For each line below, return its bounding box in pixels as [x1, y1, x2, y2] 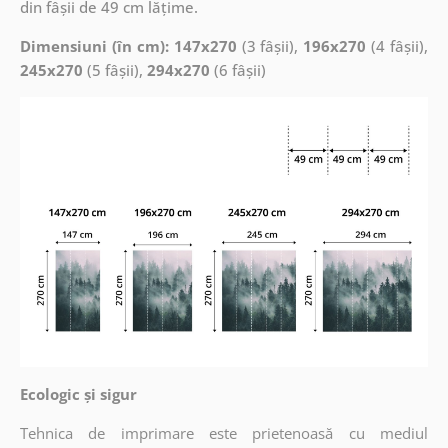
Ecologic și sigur [19, 384, 137, 405]
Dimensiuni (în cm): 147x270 [19, 35, 237, 56]
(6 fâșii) [209, 59, 266, 80]
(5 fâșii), [82, 59, 147, 80]
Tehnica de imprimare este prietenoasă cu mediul [19, 423, 429, 444]
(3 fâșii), [236, 35, 304, 56]
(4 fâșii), [366, 35, 429, 56]
